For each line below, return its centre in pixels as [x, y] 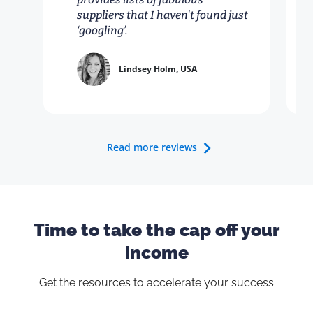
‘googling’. [102, 31]
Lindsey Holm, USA [158, 69]
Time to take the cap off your [156, 230]
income [156, 253]
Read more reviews [152, 147]
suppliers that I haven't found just [162, 15]
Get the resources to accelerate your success [156, 283]
